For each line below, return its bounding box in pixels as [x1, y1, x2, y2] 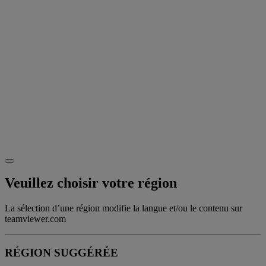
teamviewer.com [5, 214, 66, 224]
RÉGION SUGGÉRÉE [5, 246, 118, 259]
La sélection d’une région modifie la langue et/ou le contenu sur [5, 203, 242, 213]
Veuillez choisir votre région [5, 175, 177, 191]
